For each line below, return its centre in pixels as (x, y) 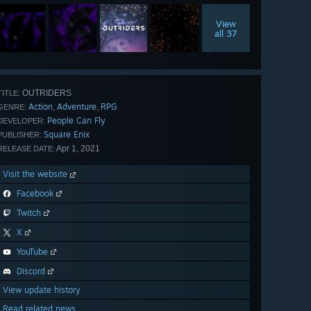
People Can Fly (76, 121)
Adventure (77, 107)
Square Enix (67, 135)
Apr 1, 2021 (77, 149)
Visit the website (36, 174)
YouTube (32, 252)
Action (41, 107)
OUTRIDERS (46, 93)
